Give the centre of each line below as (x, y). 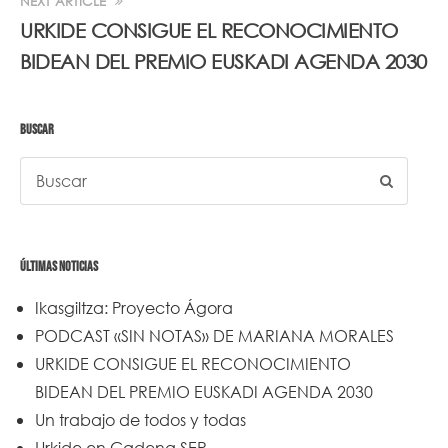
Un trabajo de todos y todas (140, 419)
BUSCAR (37, 129)
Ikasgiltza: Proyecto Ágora (134, 307)
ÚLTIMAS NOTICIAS (59, 266)
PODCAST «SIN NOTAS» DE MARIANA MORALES (214, 335)
